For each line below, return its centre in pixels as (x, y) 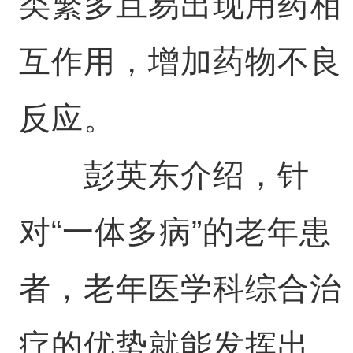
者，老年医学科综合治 (180, 288)
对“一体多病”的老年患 (175, 232)
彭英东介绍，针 (164, 175)
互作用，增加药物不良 (180, 61)
